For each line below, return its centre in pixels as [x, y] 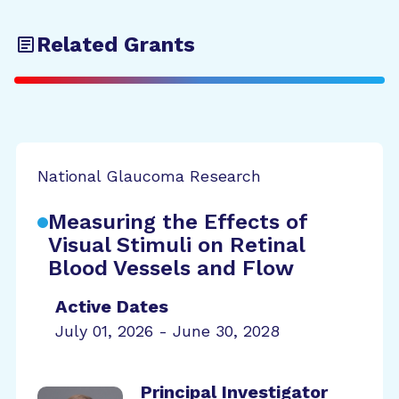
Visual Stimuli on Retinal [176, 245]
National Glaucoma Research [149, 176]
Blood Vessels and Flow [171, 268]
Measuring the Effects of [178, 222]
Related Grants [116, 45]
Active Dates [112, 306]
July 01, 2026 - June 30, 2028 [167, 331]
